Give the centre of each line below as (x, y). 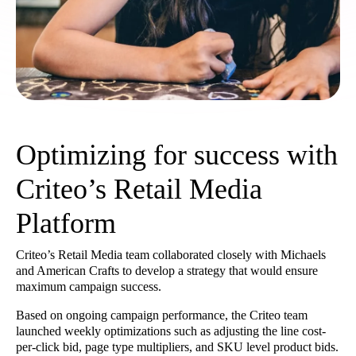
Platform (66, 223)
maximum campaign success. (89, 286)
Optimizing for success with (177, 155)
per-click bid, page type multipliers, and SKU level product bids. (177, 346)
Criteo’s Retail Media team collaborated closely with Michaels (171, 254)
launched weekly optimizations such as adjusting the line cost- (171, 331)
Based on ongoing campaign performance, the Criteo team (162, 315)
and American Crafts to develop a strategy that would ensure (167, 270)
